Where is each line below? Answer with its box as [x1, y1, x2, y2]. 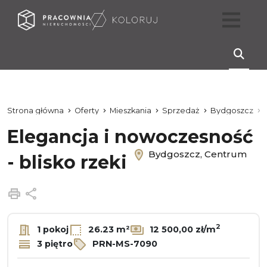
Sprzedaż [162, 106, 200, 115]
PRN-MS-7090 [90, 238, 157, 249]
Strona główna [7, 106, 64, 115]
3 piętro [35, 238, 73, 249]
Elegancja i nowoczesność [7, 126, 253, 148]
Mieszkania [110, 106, 151, 115]
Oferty [74, 106, 99, 115]
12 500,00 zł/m [147, 223, 216, 235]
